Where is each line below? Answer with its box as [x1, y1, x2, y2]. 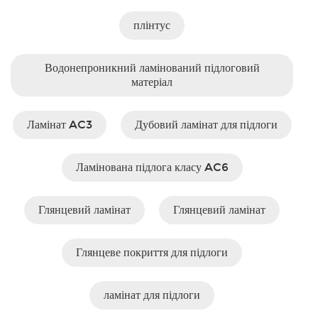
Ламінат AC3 [26, 118, 92, 131]
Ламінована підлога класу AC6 [75, 160, 229, 174]
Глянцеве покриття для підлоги [76, 246, 228, 259]
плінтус [133, 18, 170, 32]
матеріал [131, 75, 172, 89]
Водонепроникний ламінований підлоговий [44, 61, 260, 75]
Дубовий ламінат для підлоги [134, 118, 278, 131]
